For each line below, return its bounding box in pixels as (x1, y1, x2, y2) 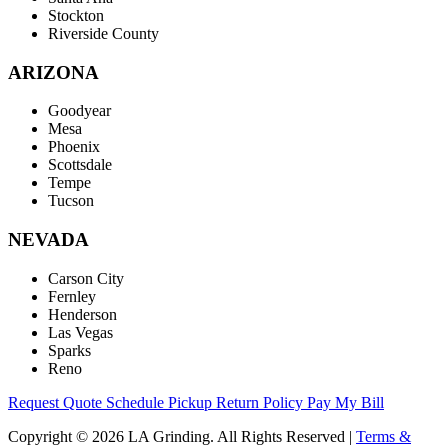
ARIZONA (8, 61, 99, 83)
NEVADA (8, 229, 89, 250)
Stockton (48, 6, 104, 24)
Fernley (48, 287, 96, 305)
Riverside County (48, 24, 159, 42)
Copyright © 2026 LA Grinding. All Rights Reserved (8, 427, 345, 445)
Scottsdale (48, 156, 112, 174)
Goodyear (48, 102, 111, 120)
